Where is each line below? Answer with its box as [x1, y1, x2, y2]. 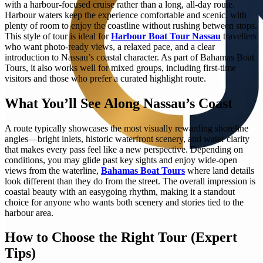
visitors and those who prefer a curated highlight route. [5, 73, 206, 83]
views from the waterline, [5, 165, 101, 176]
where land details [185, 165, 254, 176]
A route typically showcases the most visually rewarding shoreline [5, 123, 248, 133]
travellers [221, 31, 257, 41]
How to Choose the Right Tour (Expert [5, 230, 237, 245]
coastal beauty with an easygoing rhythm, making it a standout [5, 186, 235, 197]
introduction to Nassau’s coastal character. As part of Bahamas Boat [5, 52, 254, 62]
